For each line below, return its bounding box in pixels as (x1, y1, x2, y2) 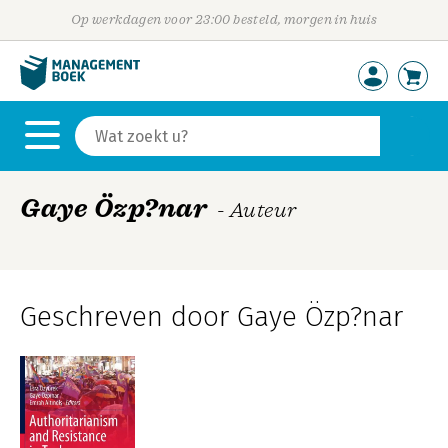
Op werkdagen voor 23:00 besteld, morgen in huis (70, 12, 378, 27)
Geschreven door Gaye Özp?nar (20, 300, 403, 333)
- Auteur (217, 198, 297, 222)
